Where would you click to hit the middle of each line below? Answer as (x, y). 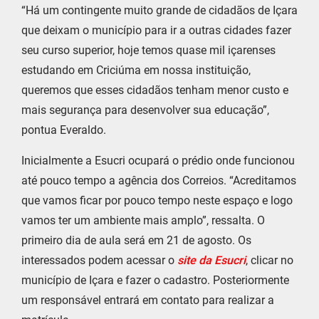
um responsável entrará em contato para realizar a (148, 300)
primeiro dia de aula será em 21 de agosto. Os (136, 240)
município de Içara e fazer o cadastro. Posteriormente (155, 280)
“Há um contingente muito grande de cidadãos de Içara (159, 11)
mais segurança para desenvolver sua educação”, (145, 110)
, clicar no (270, 260)
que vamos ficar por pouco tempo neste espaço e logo (157, 200)
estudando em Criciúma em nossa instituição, (136, 70)
